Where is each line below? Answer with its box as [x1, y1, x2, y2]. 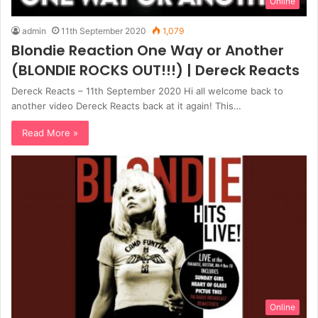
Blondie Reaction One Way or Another [11, 40, 284, 61]
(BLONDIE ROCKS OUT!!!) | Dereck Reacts [11, 60, 300, 81]
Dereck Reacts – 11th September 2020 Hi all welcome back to [11, 85, 283, 97]
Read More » [22, 127, 78, 139]
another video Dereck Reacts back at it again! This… [11, 100, 241, 112]
